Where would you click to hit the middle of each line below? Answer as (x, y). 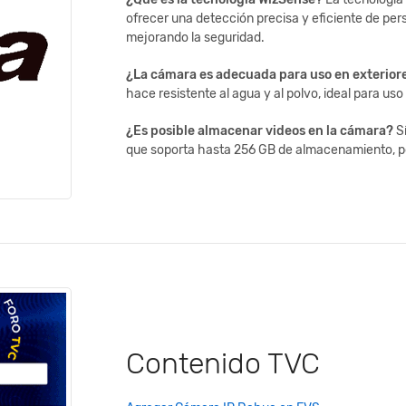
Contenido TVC (222, 364)
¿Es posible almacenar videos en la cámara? (259, 131)
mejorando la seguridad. (195, 38)
